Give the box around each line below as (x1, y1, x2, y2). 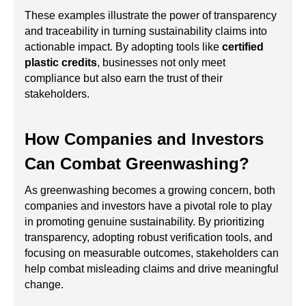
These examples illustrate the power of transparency (25, 10, 277, 22)
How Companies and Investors (25, 130, 264, 149)
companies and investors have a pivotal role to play (25, 200, 272, 212)
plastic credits (25, 57, 97, 69)
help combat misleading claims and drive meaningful (25, 263, 279, 275)
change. (25, 279, 64, 291)
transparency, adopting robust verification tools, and (25, 232, 273, 244)
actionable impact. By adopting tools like (25, 41, 222, 53)
